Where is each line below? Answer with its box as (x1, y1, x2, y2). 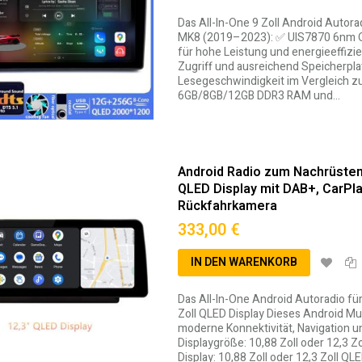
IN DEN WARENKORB (190, 254, 297, 271)
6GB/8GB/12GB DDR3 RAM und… (177, 87, 340, 105)
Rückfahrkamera (177, 196, 277, 217)
